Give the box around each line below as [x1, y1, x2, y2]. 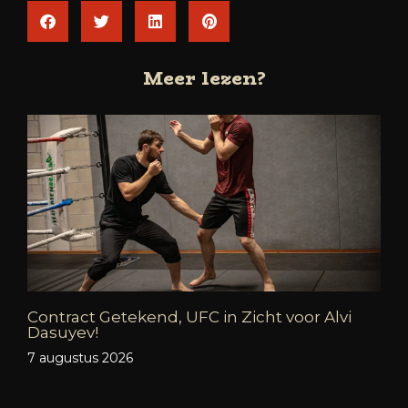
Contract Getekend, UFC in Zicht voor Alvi [27, 307, 352, 326]
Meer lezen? [142, 63, 266, 92]
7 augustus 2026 [27, 349, 133, 366]
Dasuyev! [27, 322, 98, 342]
